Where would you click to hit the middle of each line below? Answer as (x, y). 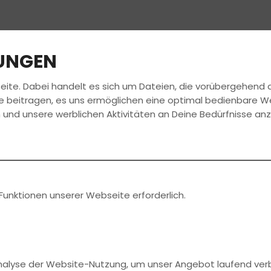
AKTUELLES (237, 91)
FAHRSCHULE (57, 91)
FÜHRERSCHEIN (150, 91)
